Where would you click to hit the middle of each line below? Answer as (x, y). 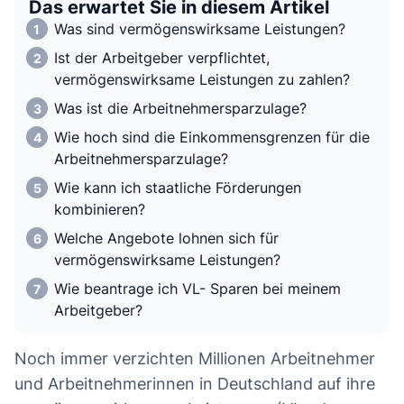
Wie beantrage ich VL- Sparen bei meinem (197, 289)
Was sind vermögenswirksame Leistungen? (204, 29)
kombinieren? (100, 210)
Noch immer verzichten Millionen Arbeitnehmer (195, 359)
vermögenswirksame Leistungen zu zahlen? (202, 80)
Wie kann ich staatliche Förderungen (178, 188)
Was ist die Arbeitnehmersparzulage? (180, 109)
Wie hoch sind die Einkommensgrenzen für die (212, 138)
